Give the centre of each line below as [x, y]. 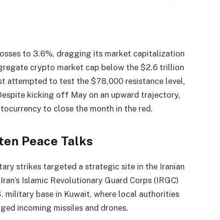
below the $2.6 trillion [141, 68]
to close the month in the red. [97, 109]
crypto [42, 68]
